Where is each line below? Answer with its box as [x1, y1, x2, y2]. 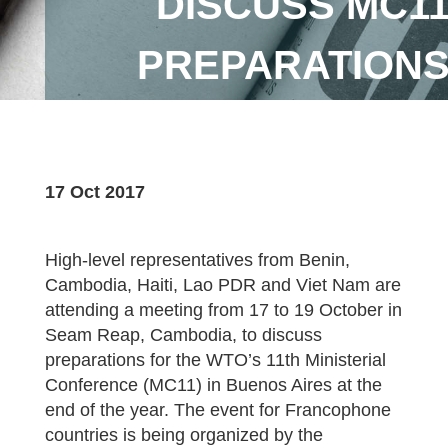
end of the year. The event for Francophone [44, 400, 391, 420]
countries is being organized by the [44, 425, 323, 445]
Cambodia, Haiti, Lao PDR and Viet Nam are [44, 275, 401, 295]
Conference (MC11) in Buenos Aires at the [44, 375, 382, 395]
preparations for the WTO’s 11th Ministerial [44, 350, 386, 370]
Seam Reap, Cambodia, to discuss [44, 325, 322, 345]
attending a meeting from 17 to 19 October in [44, 300, 402, 320]
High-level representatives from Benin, [44, 250, 350, 270]
